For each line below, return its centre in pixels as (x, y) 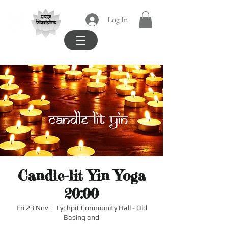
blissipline (46, 22)
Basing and (81, 218)
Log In (118, 20)
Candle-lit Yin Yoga (81, 176)
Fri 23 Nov (32, 208)
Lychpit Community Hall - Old (102, 208)
